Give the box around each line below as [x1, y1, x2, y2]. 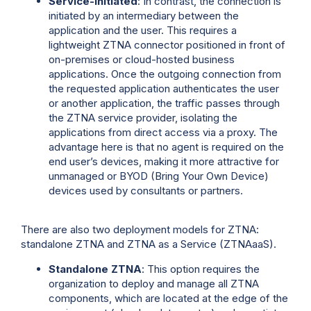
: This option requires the [142, 262, 260, 276]
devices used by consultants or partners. [49, 183, 243, 197]
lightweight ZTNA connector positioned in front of [49, 37, 285, 51]
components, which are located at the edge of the [49, 291, 288, 305]
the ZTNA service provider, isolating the [49, 110, 237, 124]
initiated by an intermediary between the [49, 8, 239, 22]
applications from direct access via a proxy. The [49, 125, 278, 139]
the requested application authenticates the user [49, 81, 279, 95]
